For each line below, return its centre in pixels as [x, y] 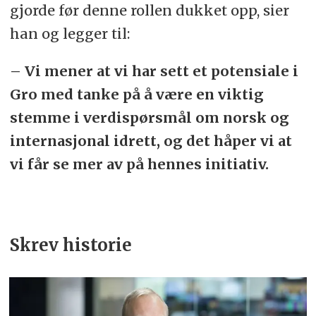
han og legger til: [71, 33]
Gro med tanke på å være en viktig [136, 94]
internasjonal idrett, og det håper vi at [151, 140]
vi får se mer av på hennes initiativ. [139, 164]
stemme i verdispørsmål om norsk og [149, 117]
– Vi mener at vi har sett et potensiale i [154, 71]
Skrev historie [75, 245]
